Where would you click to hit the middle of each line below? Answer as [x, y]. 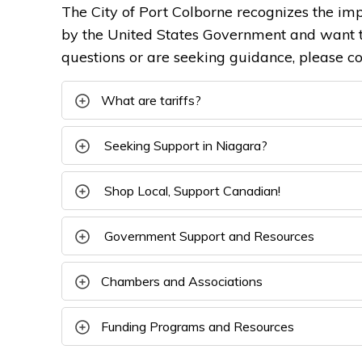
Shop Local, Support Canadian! [192, 191]
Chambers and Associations [182, 281]
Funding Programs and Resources [198, 326]
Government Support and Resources [209, 236]
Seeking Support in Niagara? [186, 145]
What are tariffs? [151, 100]
